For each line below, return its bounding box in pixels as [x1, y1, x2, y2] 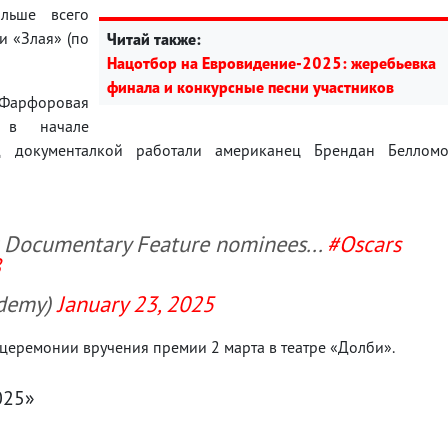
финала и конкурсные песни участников [107, 76, 394, 97]
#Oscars [327, 228, 401, 258]
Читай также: [107, 28, 201, 49]
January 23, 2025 [57, 288, 214, 318]
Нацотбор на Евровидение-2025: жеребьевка [107, 52, 436, 73]
